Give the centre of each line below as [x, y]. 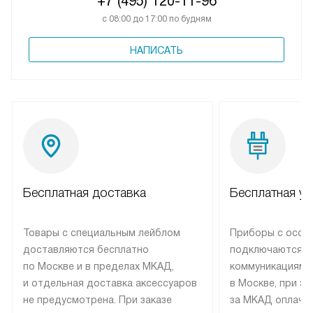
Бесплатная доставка [85, 192]
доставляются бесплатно [86, 249]
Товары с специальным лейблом [102, 232]
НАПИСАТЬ [156, 50]
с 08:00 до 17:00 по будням [156, 19]
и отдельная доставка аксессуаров [110, 283]
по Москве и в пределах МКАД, [99, 266]
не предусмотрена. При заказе [97, 299]
